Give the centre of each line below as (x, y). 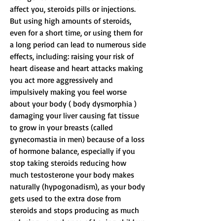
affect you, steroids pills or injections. (74, 9)
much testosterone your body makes (73, 175)
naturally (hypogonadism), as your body (78, 187)
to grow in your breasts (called (62, 128)
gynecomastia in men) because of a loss (78, 139)
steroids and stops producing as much (75, 210)
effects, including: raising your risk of (73, 56)
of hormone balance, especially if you (74, 151)
